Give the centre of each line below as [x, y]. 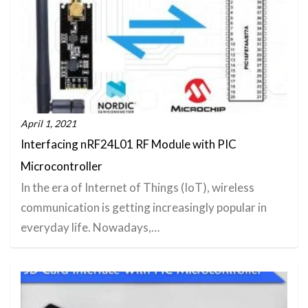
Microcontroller [62, 166]
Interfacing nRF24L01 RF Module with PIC [129, 144]
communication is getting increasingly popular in [144, 208]
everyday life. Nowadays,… [90, 228]
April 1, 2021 [48, 124]
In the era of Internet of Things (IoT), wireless [137, 188]
